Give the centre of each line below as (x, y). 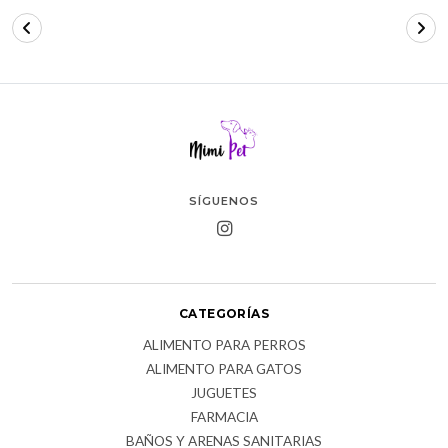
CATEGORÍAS (224, 313)
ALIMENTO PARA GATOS (224, 368)
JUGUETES (224, 392)
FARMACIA (224, 416)
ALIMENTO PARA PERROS (224, 344)
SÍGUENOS (224, 200)
